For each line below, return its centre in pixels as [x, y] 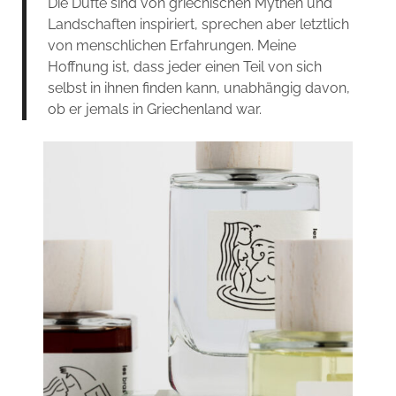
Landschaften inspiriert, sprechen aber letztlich [198, 24]
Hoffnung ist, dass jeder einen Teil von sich [184, 66]
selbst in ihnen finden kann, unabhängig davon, [198, 88]
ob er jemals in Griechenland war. [154, 109]
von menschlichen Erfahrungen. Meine [171, 45]
